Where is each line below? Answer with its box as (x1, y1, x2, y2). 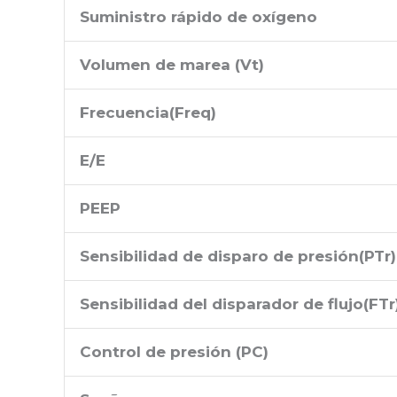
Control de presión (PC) (80, 342, 269, 361)
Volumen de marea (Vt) (80, 55, 264, 74)
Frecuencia (80, 103, 169, 121)
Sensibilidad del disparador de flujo (80, 294, 363, 313)
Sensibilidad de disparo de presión (80, 246, 359, 265)
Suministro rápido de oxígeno (80, 7, 317, 26)
